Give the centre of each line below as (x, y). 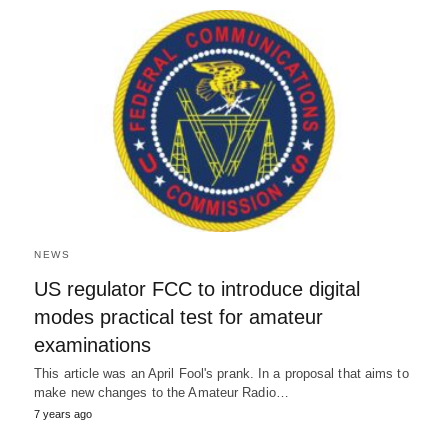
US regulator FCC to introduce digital (197, 288)
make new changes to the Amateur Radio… (161, 392)
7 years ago (63, 413)
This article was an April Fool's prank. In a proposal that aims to (221, 373)
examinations (92, 344)
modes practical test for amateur (178, 316)
